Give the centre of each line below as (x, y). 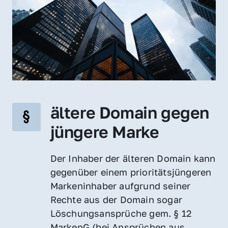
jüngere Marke (105, 132)
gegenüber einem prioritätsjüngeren (131, 172)
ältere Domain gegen (130, 112)
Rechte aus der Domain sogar (116, 199)
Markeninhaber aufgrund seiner (120, 186)
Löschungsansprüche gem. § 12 (121, 213)
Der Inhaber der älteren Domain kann (133, 158)
